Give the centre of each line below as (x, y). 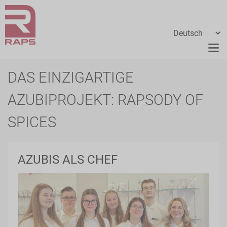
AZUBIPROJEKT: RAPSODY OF (105, 100)
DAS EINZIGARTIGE (71, 78)
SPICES (32, 122)
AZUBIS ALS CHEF (68, 160)
